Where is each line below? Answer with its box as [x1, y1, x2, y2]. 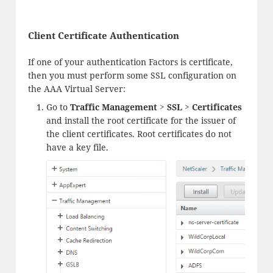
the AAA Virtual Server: [27, 82, 126, 94]
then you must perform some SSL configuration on [27, 69, 236, 81]
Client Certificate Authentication [27, 29, 179, 41]
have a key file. [46, 141, 108, 154]
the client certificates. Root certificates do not [46, 128, 232, 140]
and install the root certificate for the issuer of [46, 115, 236, 127]
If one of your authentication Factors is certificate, [27, 55, 233, 68]
